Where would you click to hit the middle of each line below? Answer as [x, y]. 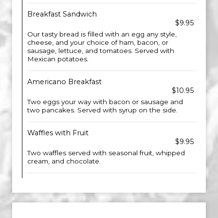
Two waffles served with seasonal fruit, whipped [106, 153]
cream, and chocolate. [64, 161]
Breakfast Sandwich [62, 14]
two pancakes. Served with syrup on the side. [102, 110]
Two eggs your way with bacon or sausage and [105, 102]
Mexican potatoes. [58, 59]
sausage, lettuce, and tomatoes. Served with [101, 51]
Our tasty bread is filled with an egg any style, [102, 34]
